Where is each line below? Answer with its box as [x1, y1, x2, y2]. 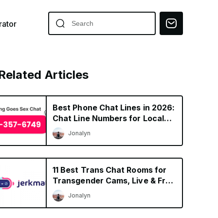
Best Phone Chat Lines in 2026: [53, 103, 175, 112]
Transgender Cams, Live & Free [53, 176, 176, 185]
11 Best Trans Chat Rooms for [53, 165, 166, 175]
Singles [53, 124, 81, 134]
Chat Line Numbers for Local [53, 113, 164, 123]
